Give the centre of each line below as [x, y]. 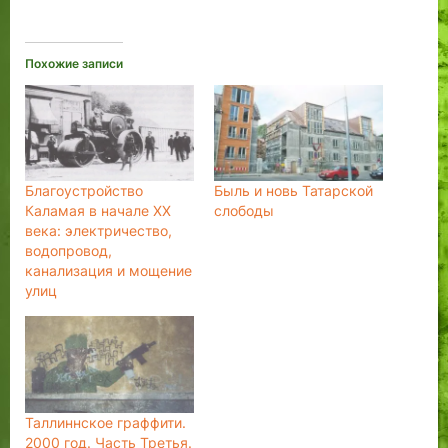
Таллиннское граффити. [105, 422]
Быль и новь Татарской [293, 191]
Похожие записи [74, 63]
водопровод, [68, 251]
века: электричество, [98, 231]
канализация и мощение [108, 271]
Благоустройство [84, 191]
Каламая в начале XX [98, 211]
